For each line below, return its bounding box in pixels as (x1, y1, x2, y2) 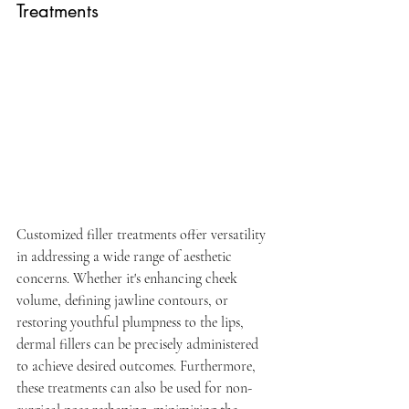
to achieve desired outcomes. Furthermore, (16, 357, 259, 376)
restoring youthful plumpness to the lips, (16, 313, 247, 332)
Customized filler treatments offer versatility (16, 225, 269, 245)
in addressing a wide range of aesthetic (16, 247, 236, 267)
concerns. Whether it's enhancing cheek (16, 269, 241, 288)
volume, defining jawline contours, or (16, 291, 232, 310)
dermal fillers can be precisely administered (16, 335, 262, 354)
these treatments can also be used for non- (16, 379, 252, 398)
